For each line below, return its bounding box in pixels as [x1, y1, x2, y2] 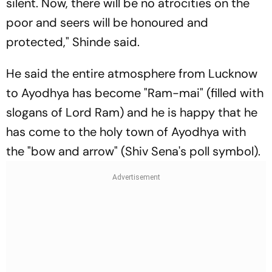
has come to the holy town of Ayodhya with [6, 123, 246, 140]
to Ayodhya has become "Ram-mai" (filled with [6, 84, 263, 101]
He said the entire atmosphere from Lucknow [6, 65, 257, 81]
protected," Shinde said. [6, 33, 140, 50]
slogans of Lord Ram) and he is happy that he [6, 104, 257, 120]
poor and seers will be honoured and [6, 14, 208, 30]
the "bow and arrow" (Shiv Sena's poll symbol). [6, 143, 260, 159]
